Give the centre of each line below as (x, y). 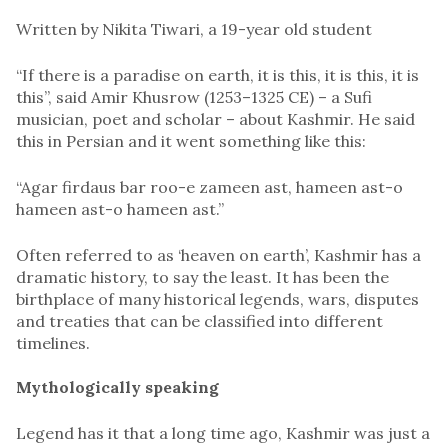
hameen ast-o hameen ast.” (120, 208)
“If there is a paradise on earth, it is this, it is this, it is (217, 74)
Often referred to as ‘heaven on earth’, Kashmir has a (218, 254)
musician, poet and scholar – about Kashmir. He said (215, 118)
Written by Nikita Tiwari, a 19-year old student (194, 28)
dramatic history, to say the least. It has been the (202, 276)
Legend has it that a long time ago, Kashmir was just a (223, 432)
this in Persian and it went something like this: (191, 140)
